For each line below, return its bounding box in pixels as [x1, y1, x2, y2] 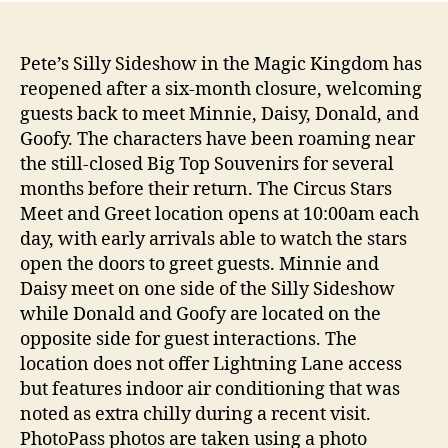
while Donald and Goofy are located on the [20, 302, 381, 326]
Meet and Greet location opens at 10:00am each [20, 202, 419, 226]
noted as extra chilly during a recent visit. [20, 402, 371, 426]
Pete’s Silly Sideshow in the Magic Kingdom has [20, 52, 422, 76]
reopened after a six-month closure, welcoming [20, 77, 422, 101]
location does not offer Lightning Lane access [20, 352, 402, 376]
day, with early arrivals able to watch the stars [20, 227, 407, 251]
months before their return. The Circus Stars [20, 177, 392, 201]
